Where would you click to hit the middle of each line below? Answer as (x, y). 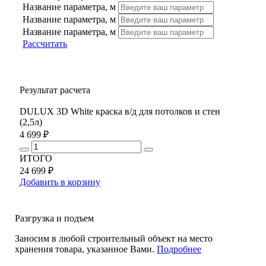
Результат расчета (55, 90)
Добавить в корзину (60, 182)
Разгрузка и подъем (55, 218)
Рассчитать (45, 43)
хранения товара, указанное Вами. (86, 249)
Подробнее (179, 249)
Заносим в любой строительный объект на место (114, 238)
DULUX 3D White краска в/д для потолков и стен (120, 111)
